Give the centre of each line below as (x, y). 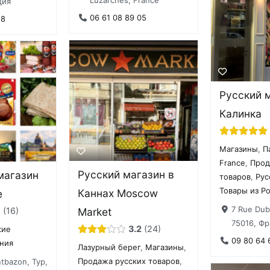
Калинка (241, 114)
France (233, 163)
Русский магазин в (126, 175)
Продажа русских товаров (129, 261)
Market (95, 212)
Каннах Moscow (118, 193)
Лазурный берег (109, 247)
